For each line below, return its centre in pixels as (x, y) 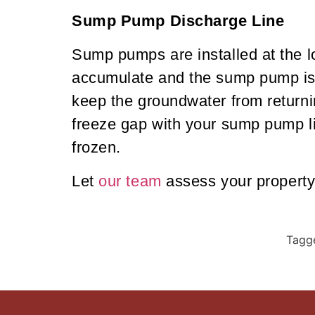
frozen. (96, 148)
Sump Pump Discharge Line (178, 21)
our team (133, 181)
